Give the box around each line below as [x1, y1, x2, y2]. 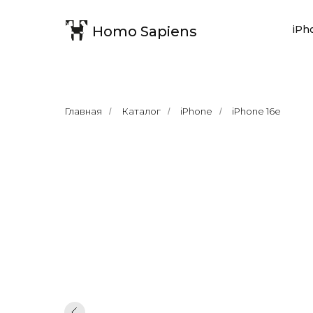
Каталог [122, 105, 161, 117]
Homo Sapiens [92, 23, 197, 40]
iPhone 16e [232, 105, 281, 117]
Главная [64, 105, 102, 117]
